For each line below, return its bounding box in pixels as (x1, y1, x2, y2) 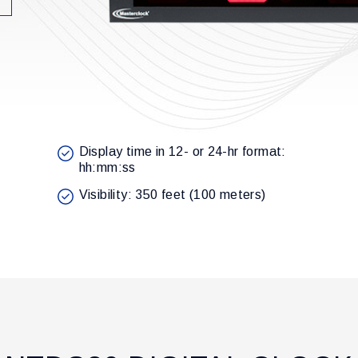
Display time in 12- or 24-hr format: (78, 145, 286, 159)
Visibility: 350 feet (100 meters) (78, 188, 266, 202)
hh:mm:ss (78, 161, 136, 175)
